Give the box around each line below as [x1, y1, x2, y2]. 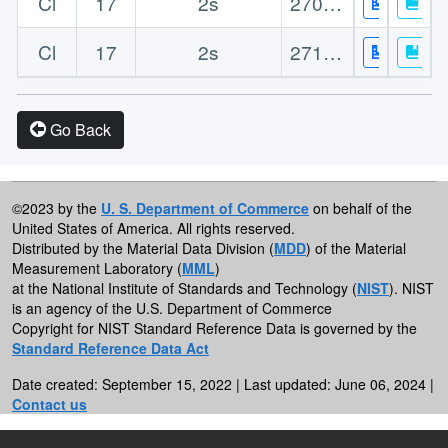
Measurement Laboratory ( [12, 257, 182, 278]
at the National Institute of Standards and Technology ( [12, 277, 357, 298]
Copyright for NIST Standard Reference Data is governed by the [12, 317, 417, 338]
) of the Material [306, 237, 406, 258]
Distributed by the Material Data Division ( [12, 237, 274, 258]
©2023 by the [12, 197, 101, 218]
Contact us [12, 393, 87, 414]
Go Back [46, 117, 111, 141]
